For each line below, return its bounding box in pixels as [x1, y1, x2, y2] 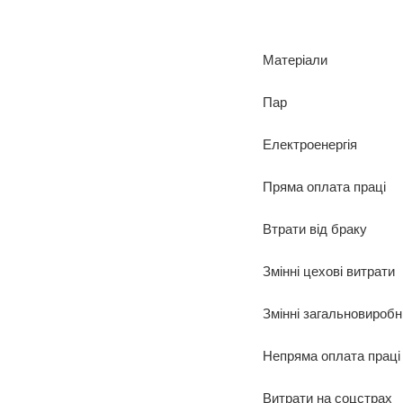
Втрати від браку [263, 220, 367, 237]
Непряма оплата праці [263, 347, 400, 363]
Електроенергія [263, 136, 357, 152]
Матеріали [263, 51, 327, 67]
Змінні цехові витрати [263, 263, 395, 279]
